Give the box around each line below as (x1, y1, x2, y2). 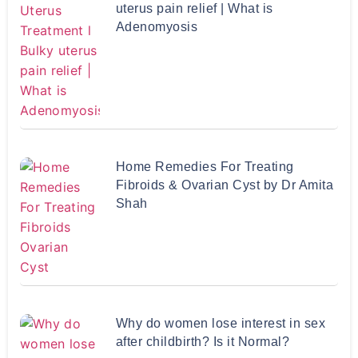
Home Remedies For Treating (115, 160, 294, 173)
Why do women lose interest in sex (115, 316, 325, 330)
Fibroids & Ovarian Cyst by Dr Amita (115, 178, 333, 192)
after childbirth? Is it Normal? (115, 335, 289, 348)
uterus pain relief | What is (115, 2, 273, 15)
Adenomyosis (115, 20, 197, 34)
